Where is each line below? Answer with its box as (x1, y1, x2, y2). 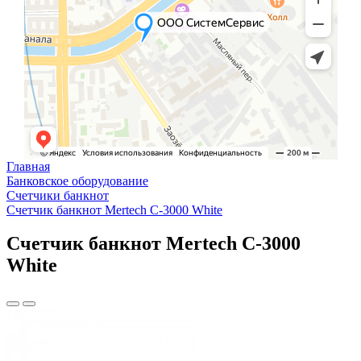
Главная (6, 159, 50, 173)
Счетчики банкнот (6, 188, 109, 202)
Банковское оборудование (6, 173, 148, 188)
